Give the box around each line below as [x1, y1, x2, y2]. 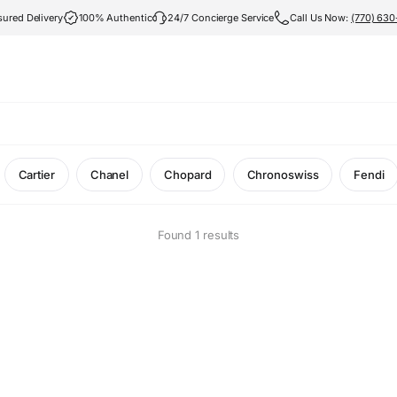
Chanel [90, 167, 129, 182]
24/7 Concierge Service [167, 12, 275, 24]
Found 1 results [157, 228, 240, 242]
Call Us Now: [290, 12, 351, 24]
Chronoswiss [246, 167, 319, 182]
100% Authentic [78, 12, 152, 24]
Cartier [18, 167, 55, 182]
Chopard [164, 167, 212, 182]
